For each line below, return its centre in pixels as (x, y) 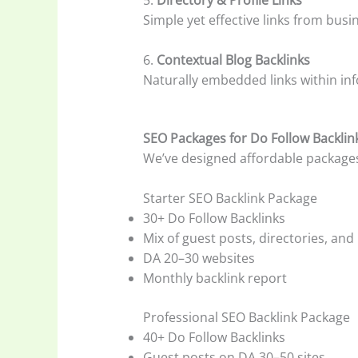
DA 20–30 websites (199, 259)
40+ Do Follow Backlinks (214, 338)
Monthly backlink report (215, 278)
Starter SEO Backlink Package (230, 199)
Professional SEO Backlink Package (246, 318)
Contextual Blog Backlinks (233, 60)
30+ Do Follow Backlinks (214, 219)
